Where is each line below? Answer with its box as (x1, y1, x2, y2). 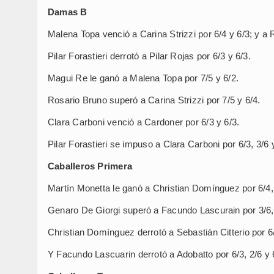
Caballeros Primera (48, 160, 133, 171)
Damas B (48, 6, 87, 17)
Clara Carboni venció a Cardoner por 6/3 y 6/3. (48, 116, 240, 127)
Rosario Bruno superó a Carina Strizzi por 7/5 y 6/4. (48, 94, 261, 105)
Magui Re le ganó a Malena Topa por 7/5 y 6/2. (48, 72, 239, 83)
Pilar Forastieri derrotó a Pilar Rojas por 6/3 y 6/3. (48, 50, 251, 61)
